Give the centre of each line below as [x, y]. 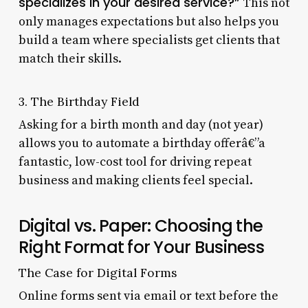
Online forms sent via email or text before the [148, 296]
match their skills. [70, 58]
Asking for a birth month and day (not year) [141, 124]
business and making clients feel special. [135, 180]
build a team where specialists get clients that [149, 40]
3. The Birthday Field [79, 101]
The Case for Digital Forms [98, 272]
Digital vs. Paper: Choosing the [141, 225]
